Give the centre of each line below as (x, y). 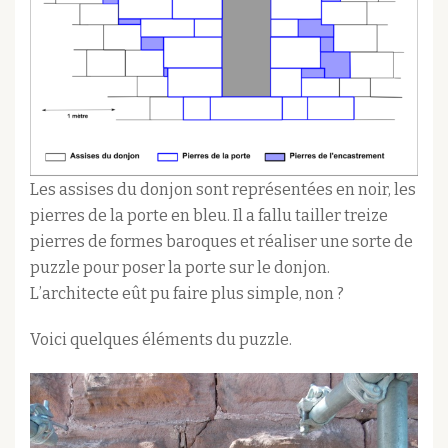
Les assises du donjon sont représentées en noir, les (223, 190)
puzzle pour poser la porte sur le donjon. (180, 268)
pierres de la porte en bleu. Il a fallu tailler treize (209, 216)
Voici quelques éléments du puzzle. (161, 340)
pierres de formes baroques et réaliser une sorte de (221, 242)
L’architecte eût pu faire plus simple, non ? (187, 294)
